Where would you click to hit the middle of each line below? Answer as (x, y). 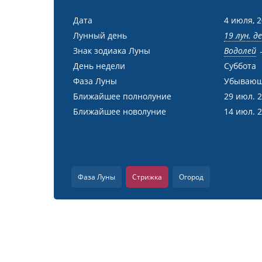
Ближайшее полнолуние (122, 96)
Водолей (240, 51)
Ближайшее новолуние (120, 111)
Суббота (240, 66)
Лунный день (100, 35)
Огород (191, 177)
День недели (99, 66)
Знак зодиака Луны (112, 51)
